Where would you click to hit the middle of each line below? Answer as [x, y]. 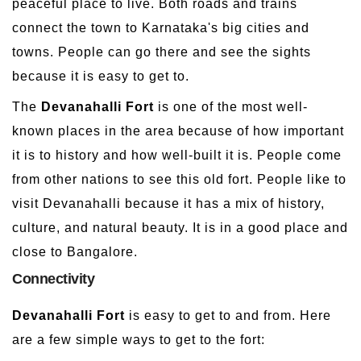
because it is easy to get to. [101, 76]
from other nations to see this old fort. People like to [179, 179]
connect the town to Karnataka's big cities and [161, 27]
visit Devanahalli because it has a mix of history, [168, 203]
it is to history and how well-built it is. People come [177, 155]
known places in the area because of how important [178, 131]
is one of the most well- [231, 106]
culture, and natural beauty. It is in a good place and [180, 227]
